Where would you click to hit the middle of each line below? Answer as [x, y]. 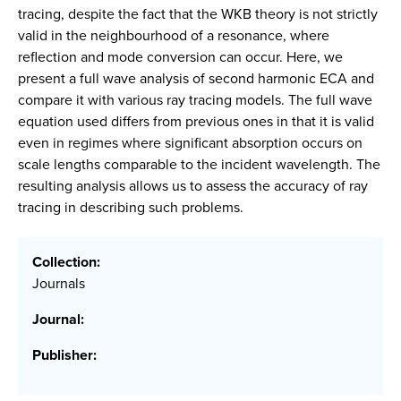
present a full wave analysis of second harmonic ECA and [196, 78]
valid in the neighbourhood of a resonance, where [174, 35]
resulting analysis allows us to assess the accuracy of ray [193, 186]
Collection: [66, 262]
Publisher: [64, 355]
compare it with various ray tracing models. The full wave [195, 100]
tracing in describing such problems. [131, 207]
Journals [59, 284]
